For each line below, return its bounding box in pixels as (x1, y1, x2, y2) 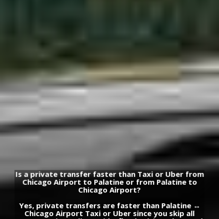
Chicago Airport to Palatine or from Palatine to (22, 177, 197, 187)
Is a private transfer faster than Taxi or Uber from (15, 169, 204, 179)
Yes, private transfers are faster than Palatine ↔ (19, 200, 200, 211)
